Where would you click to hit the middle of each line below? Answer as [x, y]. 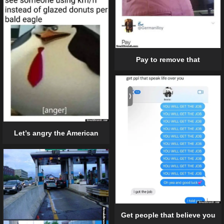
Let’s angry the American [56, 133]
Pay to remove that [168, 59]
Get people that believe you [168, 215]
